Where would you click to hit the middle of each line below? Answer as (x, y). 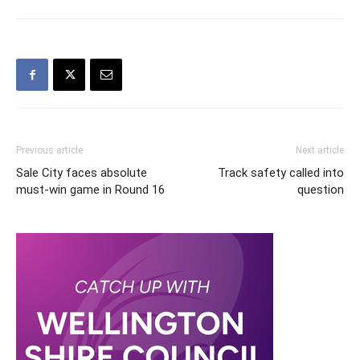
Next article (320, 150)
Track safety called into (281, 172)
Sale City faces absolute (82, 172)
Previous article (49, 150)
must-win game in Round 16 (90, 189)
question (321, 189)
